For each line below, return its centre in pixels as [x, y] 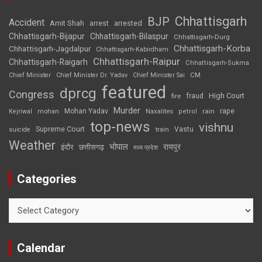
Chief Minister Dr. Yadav [92, 75]
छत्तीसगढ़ [92, 147]
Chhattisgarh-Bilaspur [129, 36]
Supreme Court [60, 129]
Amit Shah [67, 23]
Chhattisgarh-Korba [212, 48]
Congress [32, 94]
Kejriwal [20, 111]
